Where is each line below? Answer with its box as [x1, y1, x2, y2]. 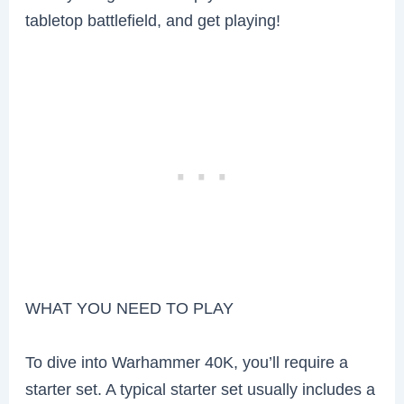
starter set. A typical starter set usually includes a [25, 379, 376, 399]
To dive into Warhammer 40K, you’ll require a [25, 352, 349, 372]
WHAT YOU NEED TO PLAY [25, 298, 234, 318]
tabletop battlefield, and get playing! [25, 11, 281, 31]
